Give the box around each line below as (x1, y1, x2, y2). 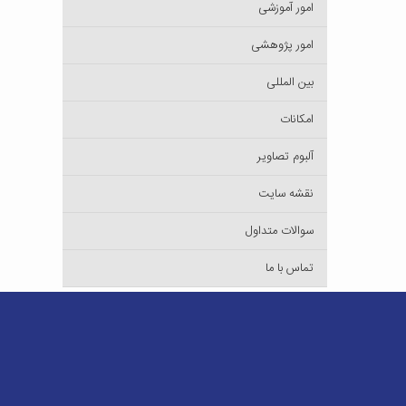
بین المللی (266, 72, 314, 92)
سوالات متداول (246, 221, 314, 241)
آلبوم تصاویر (257, 147, 314, 167)
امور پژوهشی (251, 35, 314, 55)
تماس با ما (266, 258, 314, 278)
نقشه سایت (258, 184, 314, 204)
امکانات (280, 110, 314, 130)
